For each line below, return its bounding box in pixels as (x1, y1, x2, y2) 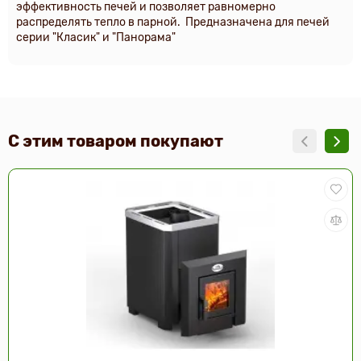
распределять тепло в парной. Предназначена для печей (16, 15, 330, 29)
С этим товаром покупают (8, 131, 223, 151)
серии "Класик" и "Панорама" (16, 31, 176, 44)
